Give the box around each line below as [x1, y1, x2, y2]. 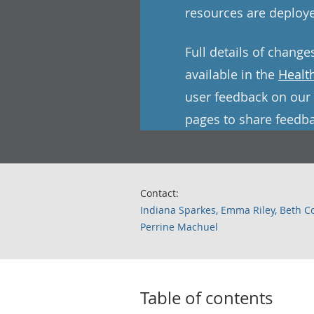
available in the [185, 66, 278, 83]
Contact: [140, 186, 179, 200]
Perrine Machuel [140, 220, 218, 233]
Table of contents [140, 287, 273, 309]
